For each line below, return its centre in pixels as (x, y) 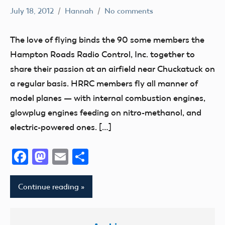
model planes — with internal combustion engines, (108, 98)
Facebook (63, 157)
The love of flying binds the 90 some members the (107, 40)
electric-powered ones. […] (61, 127)
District (27, 32)
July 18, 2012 (32, 11)
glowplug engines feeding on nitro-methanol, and (106, 113)
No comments (129, 11)
